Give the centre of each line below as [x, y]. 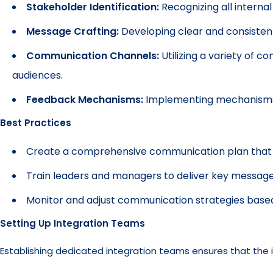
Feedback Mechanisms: [86, 100]
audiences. [37, 75]
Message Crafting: [73, 31]
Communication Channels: [93, 56]
